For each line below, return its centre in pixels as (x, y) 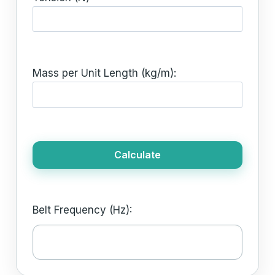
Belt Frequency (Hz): (83, 210)
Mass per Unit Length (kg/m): (105, 73)
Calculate (137, 154)
